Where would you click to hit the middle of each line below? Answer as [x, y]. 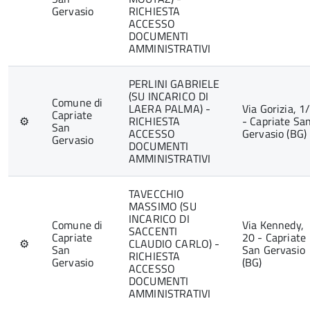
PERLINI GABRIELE [174, 84]
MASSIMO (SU [163, 206]
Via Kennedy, [273, 225]
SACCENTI [153, 231]
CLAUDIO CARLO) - [174, 244]
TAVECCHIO [157, 194]
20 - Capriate [274, 237]
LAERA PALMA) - [170, 109]
